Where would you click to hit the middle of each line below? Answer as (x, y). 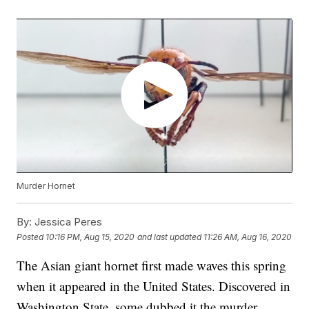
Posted (31, 237)
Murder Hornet (46, 186)
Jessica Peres (67, 222)
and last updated (170, 237)
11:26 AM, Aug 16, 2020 (248, 237)
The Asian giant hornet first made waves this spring (152, 266)
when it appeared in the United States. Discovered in (154, 286)
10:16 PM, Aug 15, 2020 (90, 237)
